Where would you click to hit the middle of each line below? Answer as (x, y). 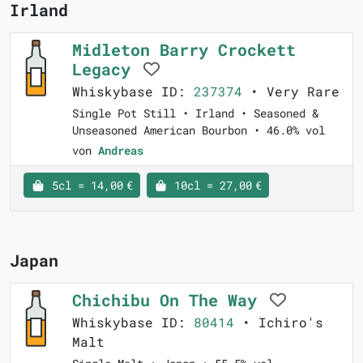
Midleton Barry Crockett (184, 49)
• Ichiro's (279, 322)
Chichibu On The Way (169, 299)
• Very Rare (291, 91)
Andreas (121, 150)
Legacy (106, 68)
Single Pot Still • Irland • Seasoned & (195, 113)
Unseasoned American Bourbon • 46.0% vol (199, 130)
